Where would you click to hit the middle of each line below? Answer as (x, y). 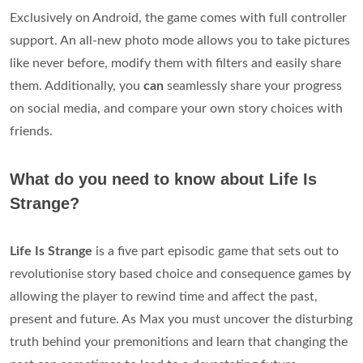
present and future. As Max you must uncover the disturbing (181, 320)
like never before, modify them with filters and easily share (175, 64)
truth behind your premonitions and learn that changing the (179, 342)
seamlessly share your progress (254, 86)
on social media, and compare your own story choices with (176, 109)
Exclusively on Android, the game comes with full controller (178, 18)
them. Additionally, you (77, 86)
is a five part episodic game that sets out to (216, 252)
